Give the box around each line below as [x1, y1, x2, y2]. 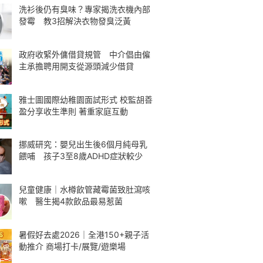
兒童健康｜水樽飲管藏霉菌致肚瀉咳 [19, 184, 150, 194]
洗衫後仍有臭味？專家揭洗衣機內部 [19, 4, 150, 14]
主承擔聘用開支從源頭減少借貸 [19, 60, 134, 71]
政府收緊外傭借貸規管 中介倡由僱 [19, 49, 150, 59]
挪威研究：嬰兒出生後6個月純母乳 [19, 139, 147, 150]
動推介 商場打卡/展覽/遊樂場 [19, 241, 126, 251]
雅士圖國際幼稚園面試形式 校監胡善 [19, 94, 153, 104]
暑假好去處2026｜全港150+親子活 [19, 229, 149, 240]
